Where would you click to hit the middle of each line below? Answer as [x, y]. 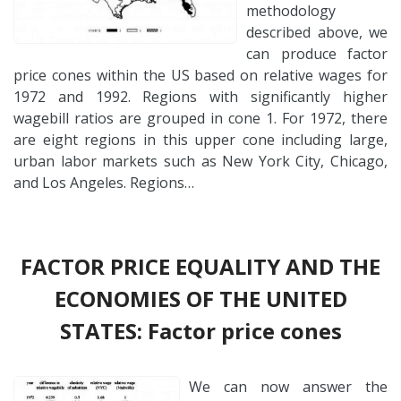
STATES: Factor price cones [200, 330]
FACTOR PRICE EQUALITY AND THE [200, 266]
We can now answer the [288, 386]
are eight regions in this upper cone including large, [200, 139]
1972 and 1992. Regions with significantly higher [200, 96]
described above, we [317, 32]
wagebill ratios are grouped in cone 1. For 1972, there [200, 118]
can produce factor [317, 53]
